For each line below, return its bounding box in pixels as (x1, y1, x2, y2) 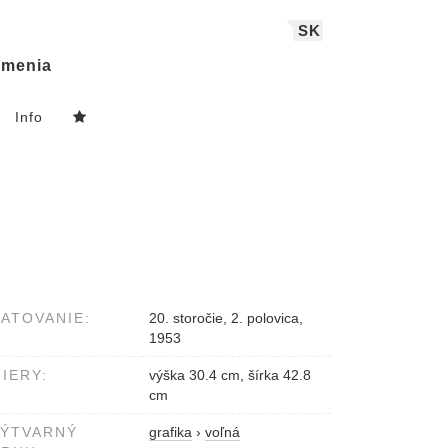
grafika (149, 424, 192, 441)
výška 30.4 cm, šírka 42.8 (149, 367, 311, 384)
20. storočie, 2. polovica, (149, 310, 303, 327)
